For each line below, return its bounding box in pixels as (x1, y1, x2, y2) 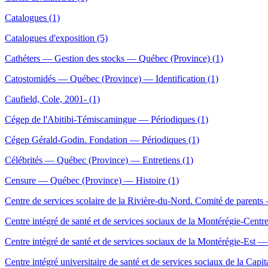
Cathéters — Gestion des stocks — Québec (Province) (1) (5, 53, 223, 64)
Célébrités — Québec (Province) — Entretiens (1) (5, 155, 193, 166)
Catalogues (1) (5, 13, 60, 23)
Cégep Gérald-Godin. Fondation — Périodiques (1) (5, 135, 199, 145)
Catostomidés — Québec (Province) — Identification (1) (5, 74, 218, 84)
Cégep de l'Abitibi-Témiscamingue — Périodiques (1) (5, 114, 208, 125)
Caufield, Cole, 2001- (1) (5, 94, 100, 105)
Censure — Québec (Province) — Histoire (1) (5, 175, 179, 186)
